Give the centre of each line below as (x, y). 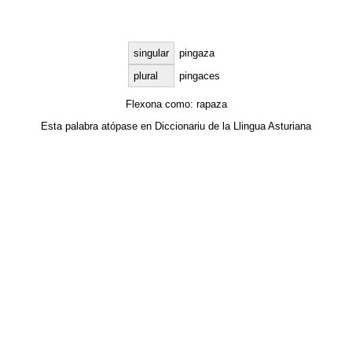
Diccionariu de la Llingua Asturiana (233, 126)
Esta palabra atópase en (98, 126)
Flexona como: (161, 104)
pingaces (199, 76)
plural (145, 76)
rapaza (211, 104)
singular (151, 53)
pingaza (196, 53)
